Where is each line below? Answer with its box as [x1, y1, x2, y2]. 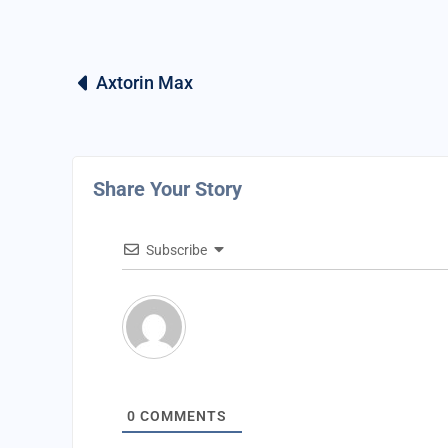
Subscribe [146, 242, 207, 258]
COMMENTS [136, 408, 227, 424]
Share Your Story [93, 177, 242, 201]
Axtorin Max [96, 72, 193, 93]
